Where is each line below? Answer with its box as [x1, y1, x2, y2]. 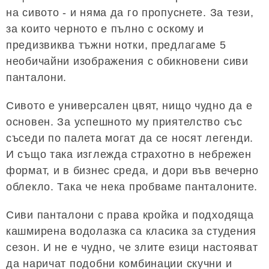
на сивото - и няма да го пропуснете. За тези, [6, 7, 254, 19]
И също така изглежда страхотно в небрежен [6, 148, 252, 160]
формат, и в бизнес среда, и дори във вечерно [6, 165, 259, 177]
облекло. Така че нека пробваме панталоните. [6, 181, 258, 193]
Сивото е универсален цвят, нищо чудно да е [6, 100, 253, 112]
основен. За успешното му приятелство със [6, 116, 243, 128]
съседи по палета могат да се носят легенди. [6, 132, 253, 144]
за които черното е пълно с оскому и [6, 23, 205, 35]
